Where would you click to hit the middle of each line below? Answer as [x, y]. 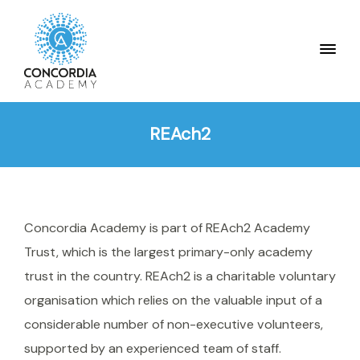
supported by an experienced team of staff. [153, 349]
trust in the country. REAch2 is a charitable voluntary [180, 276]
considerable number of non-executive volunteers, [174, 325]
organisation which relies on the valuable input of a [173, 301]
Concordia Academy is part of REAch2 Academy [167, 228]
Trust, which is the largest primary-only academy [168, 252]
